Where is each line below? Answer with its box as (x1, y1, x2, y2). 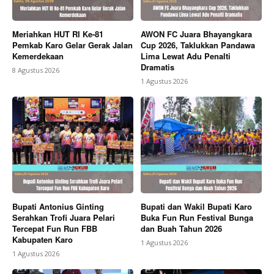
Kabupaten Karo (12, 234, 73, 246)
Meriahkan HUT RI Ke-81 (12, 28, 103, 40)
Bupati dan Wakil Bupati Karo (141, 201, 252, 213)
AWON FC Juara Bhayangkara (141, 28, 252, 40)
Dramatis (141, 61, 174, 73)
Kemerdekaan (12, 50, 64, 62)
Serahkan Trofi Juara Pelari (12, 212, 115, 224)
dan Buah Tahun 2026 (141, 223, 222, 235)
